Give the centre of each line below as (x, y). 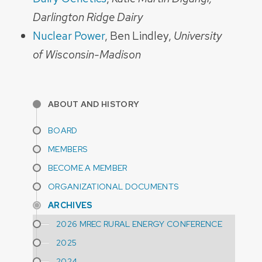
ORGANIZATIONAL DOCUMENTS (113, 186)
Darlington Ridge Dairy (88, 17)
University (198, 36)
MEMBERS (68, 149)
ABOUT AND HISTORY (94, 104)
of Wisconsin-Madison (87, 55)
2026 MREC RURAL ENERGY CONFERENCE (139, 224)
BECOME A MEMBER (88, 168)
